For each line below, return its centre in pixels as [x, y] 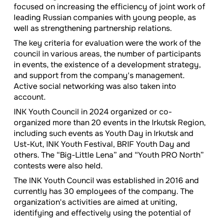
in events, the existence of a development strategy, [107, 65]
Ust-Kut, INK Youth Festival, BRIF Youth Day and [102, 144]
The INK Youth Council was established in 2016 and [106, 181]
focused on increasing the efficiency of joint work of [110, 7]
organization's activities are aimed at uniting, [96, 202]
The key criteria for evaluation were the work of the [107, 43]
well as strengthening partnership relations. [93, 28]
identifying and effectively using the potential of [102, 213]
